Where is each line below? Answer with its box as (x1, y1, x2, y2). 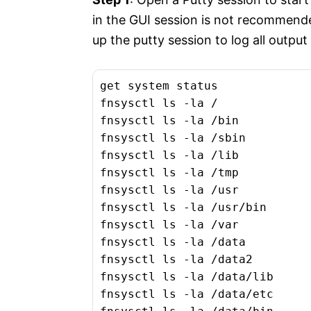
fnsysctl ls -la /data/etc (100, 287, 274, 301)
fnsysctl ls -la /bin (100, 114, 239, 128)
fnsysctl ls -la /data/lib (100, 270, 274, 284)
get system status (100, 79, 218, 93)
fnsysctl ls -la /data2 (100, 253, 253, 267)
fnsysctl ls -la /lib (100, 149, 239, 162)
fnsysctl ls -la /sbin (100, 131, 246, 145)
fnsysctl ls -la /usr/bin (100, 201, 267, 215)
